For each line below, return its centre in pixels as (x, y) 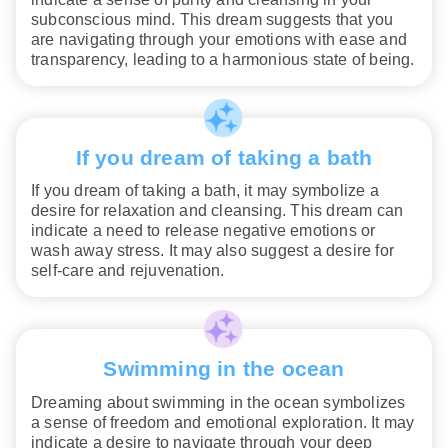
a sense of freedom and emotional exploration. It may (223, 422)
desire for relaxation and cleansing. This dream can (217, 211)
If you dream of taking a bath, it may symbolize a (205, 191)
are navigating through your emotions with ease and (219, 40)
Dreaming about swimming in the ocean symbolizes (218, 402)
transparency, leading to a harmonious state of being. (223, 60)
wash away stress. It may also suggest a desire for (213, 251)
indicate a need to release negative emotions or (203, 231)
